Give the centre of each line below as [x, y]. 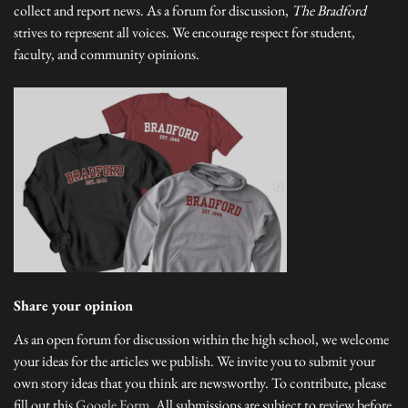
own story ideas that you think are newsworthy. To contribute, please [200, 383]
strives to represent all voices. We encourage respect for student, [184, 32]
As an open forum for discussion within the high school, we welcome [201, 339]
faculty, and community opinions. [107, 54]
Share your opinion [73, 306]
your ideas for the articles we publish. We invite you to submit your [194, 361]
